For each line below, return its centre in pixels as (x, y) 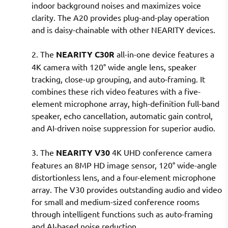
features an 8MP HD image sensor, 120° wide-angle (124, 165)
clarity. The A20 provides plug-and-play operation (120, 18)
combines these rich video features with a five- (116, 91)
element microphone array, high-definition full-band (125, 104)
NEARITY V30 (83, 153)
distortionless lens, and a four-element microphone (124, 177)
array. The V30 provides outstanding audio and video (127, 190)
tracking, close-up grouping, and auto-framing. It (118, 79)
